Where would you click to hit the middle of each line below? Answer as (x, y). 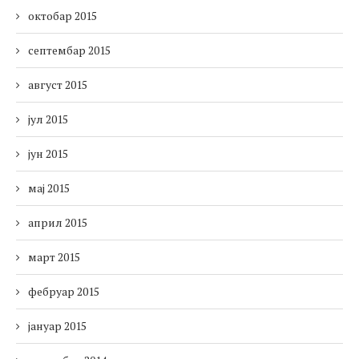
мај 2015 (49, 188)
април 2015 (58, 223)
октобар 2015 (63, 16)
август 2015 (58, 85)
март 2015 (54, 257)
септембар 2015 (69, 50)
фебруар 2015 (64, 292)
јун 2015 (48, 154)
